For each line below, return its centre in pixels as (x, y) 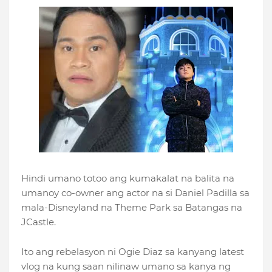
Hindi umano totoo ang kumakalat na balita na (128, 178)
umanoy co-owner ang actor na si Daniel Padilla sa (135, 193)
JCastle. (39, 222)
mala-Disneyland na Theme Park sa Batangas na (132, 208)
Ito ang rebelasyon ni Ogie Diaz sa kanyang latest (133, 252)
